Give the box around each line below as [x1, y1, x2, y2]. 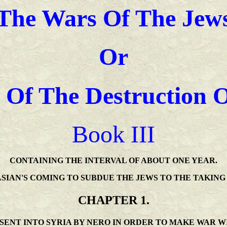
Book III [72, 121, 155, 148]
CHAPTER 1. [78, 193, 149, 207]
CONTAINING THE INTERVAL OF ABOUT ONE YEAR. [10, 156, 217, 165]
